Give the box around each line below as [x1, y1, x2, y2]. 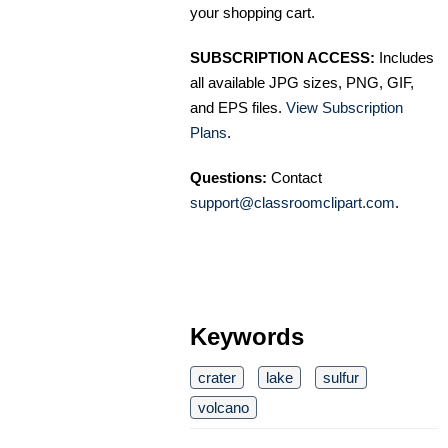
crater [198, 369, 236, 387]
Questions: [190, 169, 267, 187]
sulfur [323, 369, 359, 387]
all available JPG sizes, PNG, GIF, [190, 74, 414, 92]
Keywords [190, 323, 304, 351]
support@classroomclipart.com [190, 194, 395, 212]
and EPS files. [190, 99, 286, 117]
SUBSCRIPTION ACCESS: [190, 49, 375, 67]
